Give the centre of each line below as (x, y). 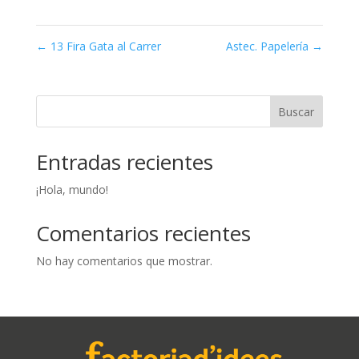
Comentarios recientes (143, 234)
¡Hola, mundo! (72, 190)
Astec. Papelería (269, 46)
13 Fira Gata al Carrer (104, 46)
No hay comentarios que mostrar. (124, 261)
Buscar (296, 111)
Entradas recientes (124, 162)
